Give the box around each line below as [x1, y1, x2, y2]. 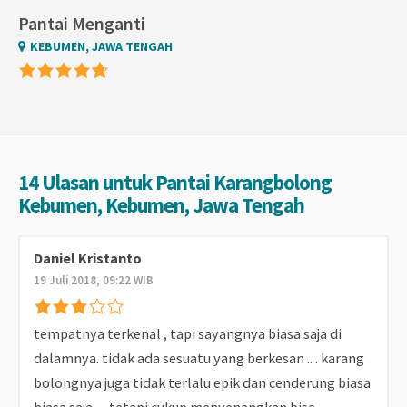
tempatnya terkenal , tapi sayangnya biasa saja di [34, 324, 342, 343]
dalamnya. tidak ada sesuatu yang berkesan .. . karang [34, 349, 364, 368]
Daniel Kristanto [34, 249, 142, 268]
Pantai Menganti [18, 12, 145, 35]
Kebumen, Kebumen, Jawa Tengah [18, 193, 304, 219]
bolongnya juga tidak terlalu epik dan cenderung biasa [34, 373, 371, 392]
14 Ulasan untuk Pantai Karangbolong [18, 170, 332, 196]
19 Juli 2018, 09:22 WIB [34, 273, 154, 289]
